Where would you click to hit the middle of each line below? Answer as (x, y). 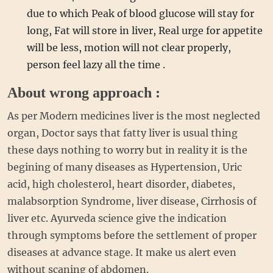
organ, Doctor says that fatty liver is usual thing (122, 133)
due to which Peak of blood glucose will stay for (140, 13)
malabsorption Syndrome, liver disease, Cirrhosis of (132, 201)
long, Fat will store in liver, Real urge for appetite (145, 30)
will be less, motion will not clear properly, (129, 48)
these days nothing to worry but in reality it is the (127, 150)
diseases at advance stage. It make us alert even (122, 252)
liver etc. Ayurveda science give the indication (117, 218)
